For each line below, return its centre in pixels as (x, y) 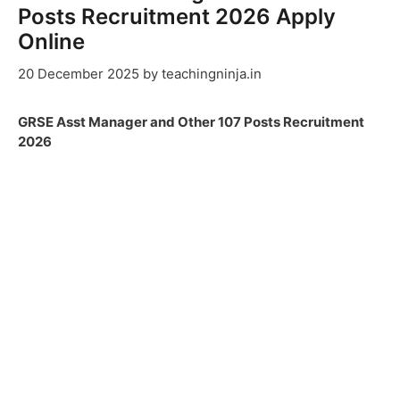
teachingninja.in (212, 73)
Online (51, 42)
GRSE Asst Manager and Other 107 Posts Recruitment (191, 121)
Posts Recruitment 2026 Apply (177, 17)
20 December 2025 (79, 73)
